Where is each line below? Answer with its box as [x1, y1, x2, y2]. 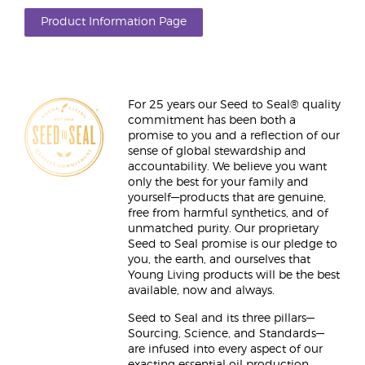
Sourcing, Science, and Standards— [128, 328, 324, 340]
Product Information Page [41, 16, 187, 28]
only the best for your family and [128, 177, 309, 188]
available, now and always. [128, 285, 275, 297]
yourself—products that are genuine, [128, 192, 326, 204]
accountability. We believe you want [128, 161, 327, 173]
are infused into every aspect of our [128, 344, 323, 355]
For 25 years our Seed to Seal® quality [128, 99, 341, 111]
